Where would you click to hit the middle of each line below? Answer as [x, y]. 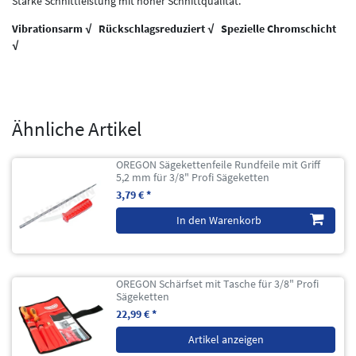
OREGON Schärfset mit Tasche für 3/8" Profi [218, 284]
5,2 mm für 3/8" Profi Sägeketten [193, 178]
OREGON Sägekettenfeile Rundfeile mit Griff [219, 165]
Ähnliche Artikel [77, 130]
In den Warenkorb [219, 221]
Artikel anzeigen [226, 340]
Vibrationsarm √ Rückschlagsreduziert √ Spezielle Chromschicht [174, 29]
